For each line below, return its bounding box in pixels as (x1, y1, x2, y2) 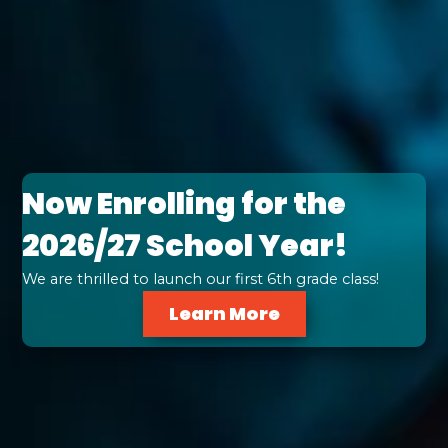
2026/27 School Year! (22, 225, 349, 268)
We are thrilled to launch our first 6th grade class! (22, 270, 380, 289)
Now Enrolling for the (22, 183, 347, 226)
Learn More (168, 301, 280, 327)
